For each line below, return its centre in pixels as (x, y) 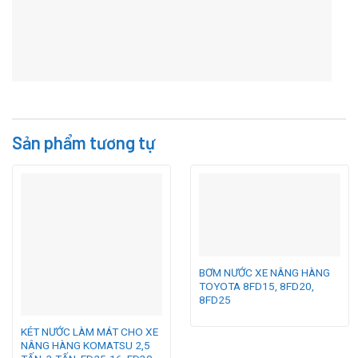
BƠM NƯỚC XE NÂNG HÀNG (264, 273)
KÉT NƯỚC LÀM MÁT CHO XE (89, 332)
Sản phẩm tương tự (84, 143)
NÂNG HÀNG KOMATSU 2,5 (85, 346)
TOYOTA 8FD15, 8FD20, (256, 286)
